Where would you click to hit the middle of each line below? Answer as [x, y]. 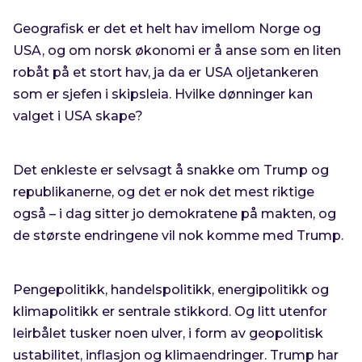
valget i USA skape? [78, 116]
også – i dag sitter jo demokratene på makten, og [175, 214]
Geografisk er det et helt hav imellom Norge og [167, 29]
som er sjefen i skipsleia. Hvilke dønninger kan [163, 94]
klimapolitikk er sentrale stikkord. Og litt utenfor [170, 311]
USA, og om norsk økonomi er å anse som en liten [177, 51]
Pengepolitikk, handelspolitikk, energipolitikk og [171, 290]
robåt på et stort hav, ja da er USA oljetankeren [166, 72]
